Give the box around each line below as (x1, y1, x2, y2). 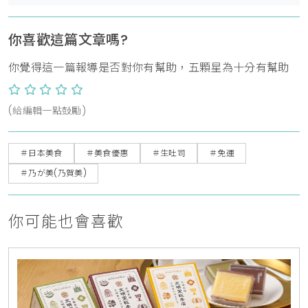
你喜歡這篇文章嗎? (8, 30, 129, 50)
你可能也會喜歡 (8, 210, 124, 232)
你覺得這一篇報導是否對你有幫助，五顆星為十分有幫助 (8, 60, 289, 76)
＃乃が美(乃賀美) (20, 167, 87, 179)
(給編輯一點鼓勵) (8, 104, 87, 118)
